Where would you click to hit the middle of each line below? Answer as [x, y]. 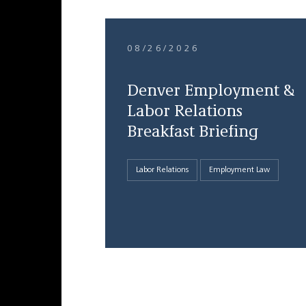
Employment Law [239, 170]
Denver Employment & [210, 92]
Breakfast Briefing [192, 133]
